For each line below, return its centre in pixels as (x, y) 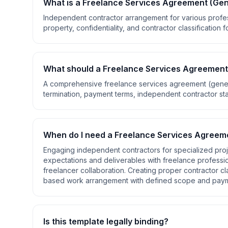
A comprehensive (74, 84)
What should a (73, 69)
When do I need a (79, 135)
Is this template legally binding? (106, 221)
